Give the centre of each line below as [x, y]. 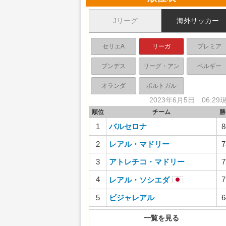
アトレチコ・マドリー [147, 162]
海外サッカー [198, 21]
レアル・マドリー [139, 144]
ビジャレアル [132, 197]
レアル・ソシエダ [139, 180]
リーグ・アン [161, 66]
